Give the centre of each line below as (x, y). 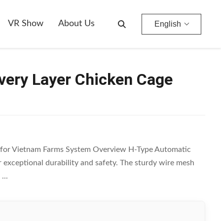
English (168, 24)
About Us (76, 24)
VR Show (26, 24)
